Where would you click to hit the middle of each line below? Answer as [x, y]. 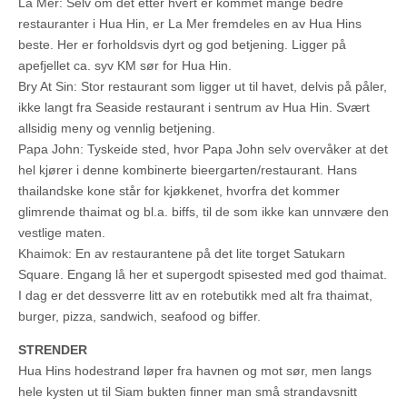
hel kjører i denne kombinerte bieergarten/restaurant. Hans [188, 170]
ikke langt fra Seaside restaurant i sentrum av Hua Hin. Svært [194, 108]
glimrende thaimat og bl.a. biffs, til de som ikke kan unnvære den [203, 212]
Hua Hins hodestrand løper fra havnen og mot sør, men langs [195, 371]
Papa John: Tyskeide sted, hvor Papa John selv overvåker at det [203, 149]
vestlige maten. [62, 233]
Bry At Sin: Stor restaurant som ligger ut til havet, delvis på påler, [203, 87]
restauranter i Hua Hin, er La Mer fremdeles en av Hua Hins [190, 24]
